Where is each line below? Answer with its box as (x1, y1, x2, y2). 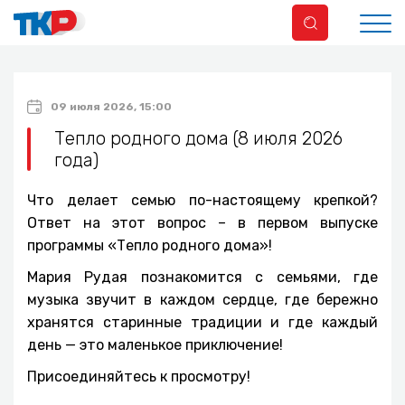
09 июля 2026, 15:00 (51, 100, 172, 113)
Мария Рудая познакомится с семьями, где (27, 268, 378, 286)
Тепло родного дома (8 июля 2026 (54, 127, 343, 149)
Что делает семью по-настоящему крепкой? (27, 192, 378, 209)
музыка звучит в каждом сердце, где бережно (27, 291, 378, 308)
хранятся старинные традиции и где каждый (27, 314, 378, 331)
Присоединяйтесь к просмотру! (27, 368, 254, 385)
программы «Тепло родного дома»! (27, 237, 276, 254)
